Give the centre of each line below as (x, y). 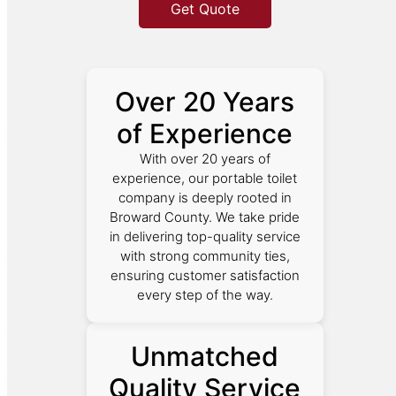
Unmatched (205, 356)
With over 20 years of (205, 158)
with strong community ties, (205, 255)
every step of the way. (205, 294)
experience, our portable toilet (205, 178)
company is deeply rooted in (205, 197)
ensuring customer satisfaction (205, 275)
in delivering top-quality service (205, 236)
